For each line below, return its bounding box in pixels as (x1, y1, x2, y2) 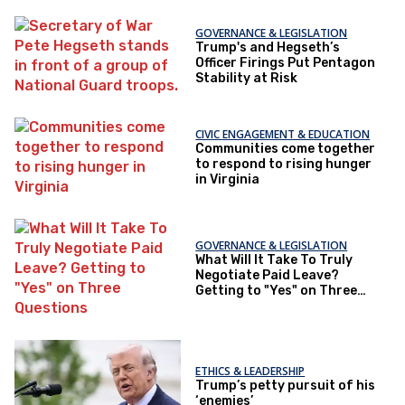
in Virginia (195, 171, 260, 187)
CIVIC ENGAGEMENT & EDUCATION (195, 126, 371, 142)
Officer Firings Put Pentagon (195, 54, 376, 71)
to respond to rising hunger (195, 155, 372, 172)
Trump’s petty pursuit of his (195, 378, 376, 394)
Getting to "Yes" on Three (195, 282, 358, 298)
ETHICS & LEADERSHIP (195, 363, 306, 380)
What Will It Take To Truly (195, 251, 353, 268)
